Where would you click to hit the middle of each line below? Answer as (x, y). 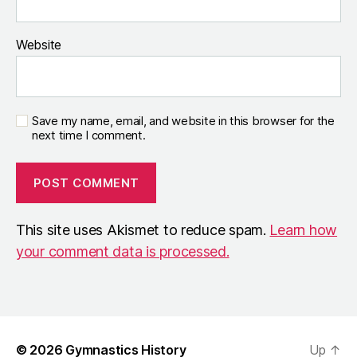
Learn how (304, 230)
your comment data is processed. (123, 252)
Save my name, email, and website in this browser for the (183, 121)
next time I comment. (89, 135)
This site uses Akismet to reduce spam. (143, 230)
